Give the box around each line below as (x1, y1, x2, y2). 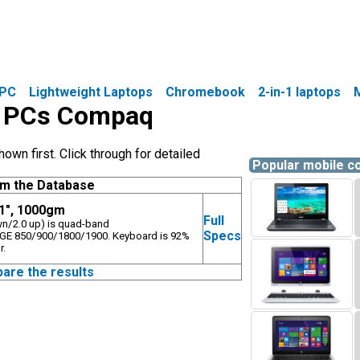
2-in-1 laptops (258, 84, 341, 100)
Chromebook (166, 84, 245, 100)
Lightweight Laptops (29, 84, 153, 100)
